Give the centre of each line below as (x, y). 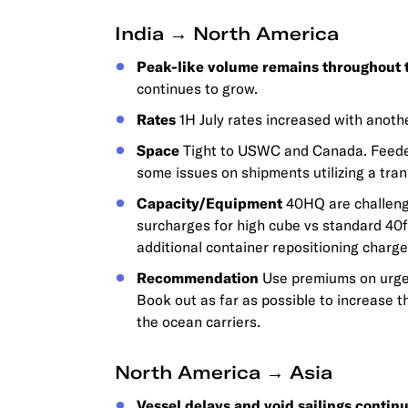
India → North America (227, 33)
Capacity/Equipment (209, 203)
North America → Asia (224, 372)
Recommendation (198, 278)
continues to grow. (197, 88)
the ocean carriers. (199, 321)
